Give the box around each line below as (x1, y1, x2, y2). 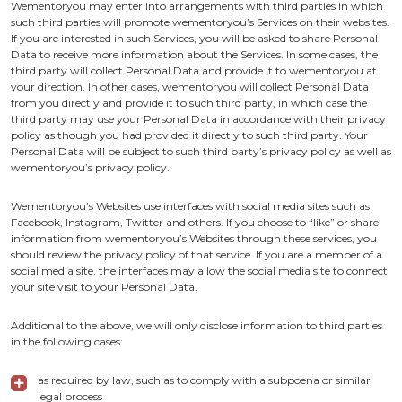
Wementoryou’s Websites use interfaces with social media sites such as (11, 199, 370, 213)
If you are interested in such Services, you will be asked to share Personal (11, 31, 378, 45)
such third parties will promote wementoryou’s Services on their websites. (11, 15, 389, 29)
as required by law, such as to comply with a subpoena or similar (38, 373, 371, 387)
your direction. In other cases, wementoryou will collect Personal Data (11, 80, 369, 93)
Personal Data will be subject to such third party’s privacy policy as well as (11, 144, 391, 158)
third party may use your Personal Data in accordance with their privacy (11, 112, 386, 126)
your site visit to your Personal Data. (11, 280, 197, 293)
